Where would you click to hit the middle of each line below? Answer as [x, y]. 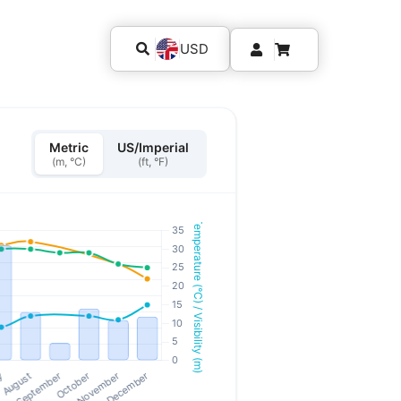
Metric [68, 147]
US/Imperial [153, 147]
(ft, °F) [153, 162]
